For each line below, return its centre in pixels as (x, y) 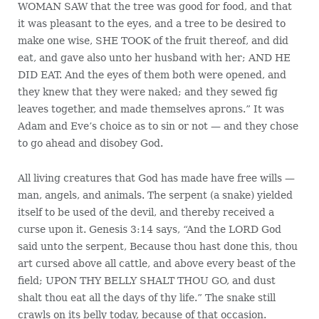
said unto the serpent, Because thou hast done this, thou (157, 247)
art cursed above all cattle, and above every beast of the (156, 264)
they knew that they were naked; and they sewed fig (147, 92)
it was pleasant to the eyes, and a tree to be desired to (151, 24)
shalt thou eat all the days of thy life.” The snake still (146, 298)
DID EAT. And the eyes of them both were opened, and (152, 75)
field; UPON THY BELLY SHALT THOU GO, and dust (146, 281)
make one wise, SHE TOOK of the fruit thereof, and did (153, 41)
